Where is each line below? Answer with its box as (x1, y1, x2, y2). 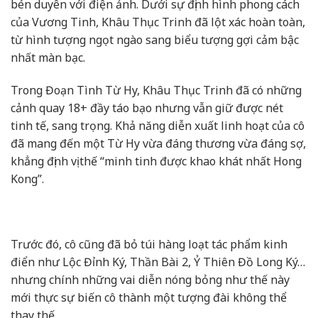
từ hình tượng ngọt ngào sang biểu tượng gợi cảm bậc (11, 32, 299, 48)
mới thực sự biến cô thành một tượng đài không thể (11, 289, 287, 305)
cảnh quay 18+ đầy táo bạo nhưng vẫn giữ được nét (11, 100, 283, 116)
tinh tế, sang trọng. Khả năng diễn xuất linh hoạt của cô (11, 118, 305, 134)
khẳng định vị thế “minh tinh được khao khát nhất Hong (11, 153, 302, 170)
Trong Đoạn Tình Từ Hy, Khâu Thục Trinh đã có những (11, 82, 302, 99)
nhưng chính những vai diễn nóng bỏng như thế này (11, 271, 290, 287)
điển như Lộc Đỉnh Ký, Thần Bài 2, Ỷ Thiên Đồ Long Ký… (11, 253, 305, 270)
